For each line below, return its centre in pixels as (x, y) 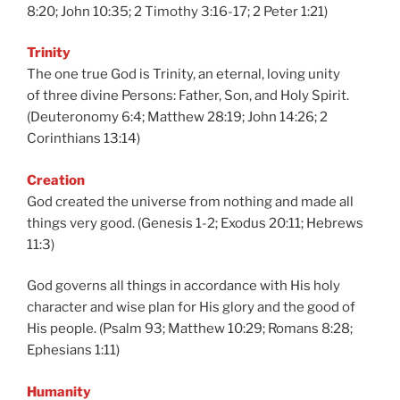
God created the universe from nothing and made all (190, 201)
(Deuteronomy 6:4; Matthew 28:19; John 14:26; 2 (177, 117)
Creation (56, 180)
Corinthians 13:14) (83, 138)
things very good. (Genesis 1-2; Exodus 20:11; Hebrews (195, 223)
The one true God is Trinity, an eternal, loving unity (183, 74)
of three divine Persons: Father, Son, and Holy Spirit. (188, 96)
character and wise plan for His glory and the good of (191, 307)
